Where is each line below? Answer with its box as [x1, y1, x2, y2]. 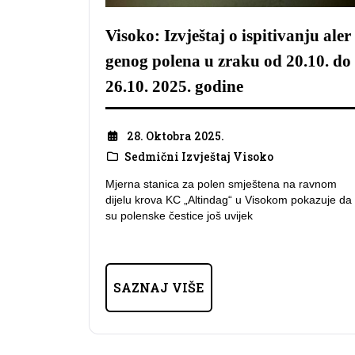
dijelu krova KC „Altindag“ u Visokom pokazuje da [105, 193, 352, 207]
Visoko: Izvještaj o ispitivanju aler [105, 26, 351, 46]
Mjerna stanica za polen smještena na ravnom [105, 177, 337, 191]
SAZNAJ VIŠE [113, 279, 204, 296]
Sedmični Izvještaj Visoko [124, 148, 273, 164]
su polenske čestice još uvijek [105, 209, 253, 223]
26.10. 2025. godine [105, 77, 243, 97]
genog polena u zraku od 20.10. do [105, 52, 351, 71]
